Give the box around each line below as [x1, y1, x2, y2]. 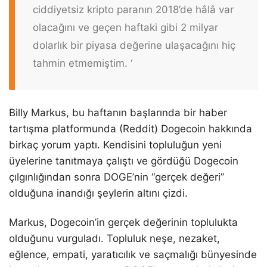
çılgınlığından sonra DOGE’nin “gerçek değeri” [9, 171, 224, 184]
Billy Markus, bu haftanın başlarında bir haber [9, 107, 227, 119]
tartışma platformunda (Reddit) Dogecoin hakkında [9, 123, 252, 135]
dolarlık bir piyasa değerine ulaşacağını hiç [33, 39, 235, 51]
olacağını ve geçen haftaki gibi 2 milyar [33, 21, 218, 33]
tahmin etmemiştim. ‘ [33, 57, 132, 69]
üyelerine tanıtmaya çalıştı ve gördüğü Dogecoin [9, 155, 238, 167]
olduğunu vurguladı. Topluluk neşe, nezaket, [9, 232, 220, 245]
